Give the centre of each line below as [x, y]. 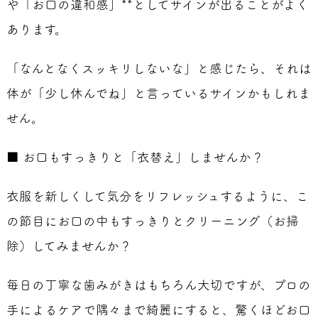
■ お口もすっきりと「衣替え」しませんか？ [135, 157]
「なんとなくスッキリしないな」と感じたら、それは [159, 68]
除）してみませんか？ [69, 246]
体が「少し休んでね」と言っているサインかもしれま [158, 93]
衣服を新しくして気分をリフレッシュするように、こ [157, 196]
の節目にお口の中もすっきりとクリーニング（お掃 [152, 221]
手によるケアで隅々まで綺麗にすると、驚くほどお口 [158, 310]
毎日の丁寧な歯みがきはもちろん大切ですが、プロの [158, 285]
